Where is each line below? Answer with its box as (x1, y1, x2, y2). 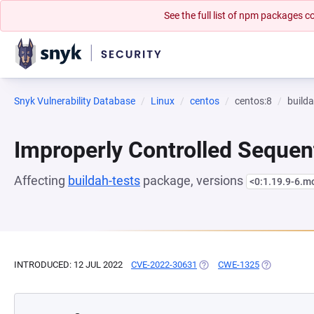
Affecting (14, 173, 68, 188)
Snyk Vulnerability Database (14, 95, 135, 107)
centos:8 (235, 95, 272, 107)
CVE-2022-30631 (131, 259, 197, 270)
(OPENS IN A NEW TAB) (197, 259, 293, 270)
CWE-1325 (218, 259, 259, 270)
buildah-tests (68, 173, 140, 188)
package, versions (140, 173, 246, 188)
